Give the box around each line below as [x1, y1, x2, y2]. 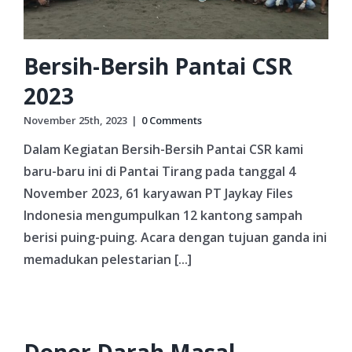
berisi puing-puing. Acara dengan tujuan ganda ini [24, 228, 327, 246]
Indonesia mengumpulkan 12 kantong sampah [24, 206, 302, 224]
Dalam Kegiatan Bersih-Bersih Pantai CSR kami [24, 140, 303, 158]
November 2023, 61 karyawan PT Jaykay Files [24, 184, 293, 202]
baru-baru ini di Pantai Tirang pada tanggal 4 [24, 162, 295, 180]
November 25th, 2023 [24, 112, 127, 127]
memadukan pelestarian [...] [24, 250, 192, 268]
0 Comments [141, 112, 202, 127]
